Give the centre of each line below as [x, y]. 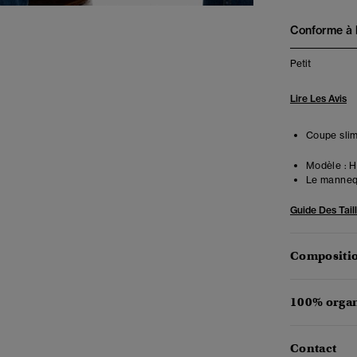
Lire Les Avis [318, 98]
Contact [314, 348]
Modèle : [326, 165]
